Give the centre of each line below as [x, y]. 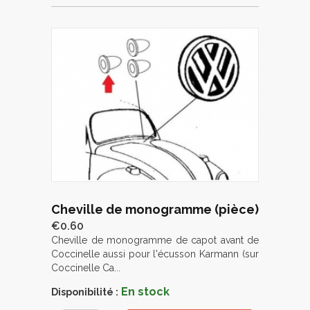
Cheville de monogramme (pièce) [155, 209]
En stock [145, 291]
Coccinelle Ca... [86, 267]
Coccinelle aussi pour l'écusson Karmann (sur [155, 254]
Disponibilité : [85, 292]
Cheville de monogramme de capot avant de [155, 240]
